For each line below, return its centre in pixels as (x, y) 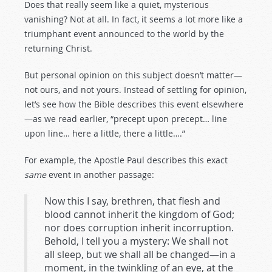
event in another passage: (100, 175)
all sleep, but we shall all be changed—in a (140, 254)
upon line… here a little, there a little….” (105, 133)
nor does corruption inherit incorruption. (139, 228)
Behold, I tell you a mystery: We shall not (136, 241)
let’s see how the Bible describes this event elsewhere (134, 104)
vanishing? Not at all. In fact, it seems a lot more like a (134, 19)
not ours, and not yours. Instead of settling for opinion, (135, 90)
